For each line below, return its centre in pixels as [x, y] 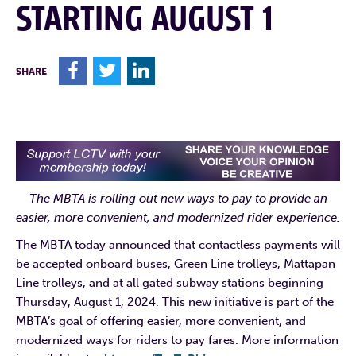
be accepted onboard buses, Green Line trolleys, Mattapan [176, 263]
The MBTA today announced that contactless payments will [178, 244]
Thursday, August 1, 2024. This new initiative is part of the [175, 302]
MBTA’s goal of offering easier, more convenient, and [161, 321]
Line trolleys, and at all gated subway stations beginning [170, 282]
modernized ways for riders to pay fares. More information [177, 340]
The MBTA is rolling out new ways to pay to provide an [178, 198]
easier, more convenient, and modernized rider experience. [178, 217]
